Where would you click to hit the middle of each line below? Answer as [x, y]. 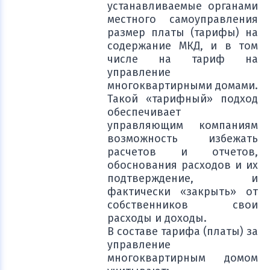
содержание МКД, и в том [183, 46]
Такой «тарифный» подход [183, 99]
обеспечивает [144, 112]
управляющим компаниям [183, 125]
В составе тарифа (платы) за [183, 231]
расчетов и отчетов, [183, 152]
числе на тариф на [183, 59]
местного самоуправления [183, 19]
